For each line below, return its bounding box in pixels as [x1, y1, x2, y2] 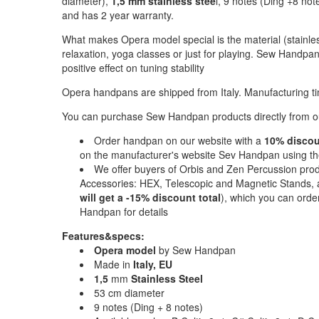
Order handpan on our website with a [94, 133, 264, 148]
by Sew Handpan [159, 243, 236, 258]
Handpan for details [80, 204, 168, 219]
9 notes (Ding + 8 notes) [94, 300, 203, 315]
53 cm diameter [94, 286, 164, 300]
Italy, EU [133, 257, 172, 272]
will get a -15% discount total [80, 190, 221, 205]
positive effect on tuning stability [62, 61, 204, 75]
